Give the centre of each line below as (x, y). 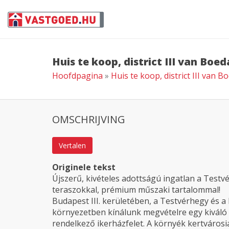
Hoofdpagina (77, 76)
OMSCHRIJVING (89, 119)
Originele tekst (84, 167)
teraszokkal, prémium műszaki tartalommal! (136, 190)
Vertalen (72, 145)
